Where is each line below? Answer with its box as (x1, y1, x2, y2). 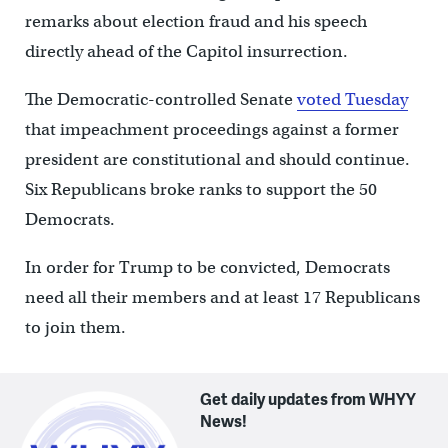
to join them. (24, 316, 126, 338)
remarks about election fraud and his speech (24, 10, 367, 32)
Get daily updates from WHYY (200, 386, 417, 410)
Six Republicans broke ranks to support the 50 (24, 178, 377, 200)
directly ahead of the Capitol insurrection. (24, 40, 348, 62)
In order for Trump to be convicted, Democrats (24, 256, 390, 278)
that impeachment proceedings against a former (24, 118, 399, 140)
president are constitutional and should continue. (24, 148, 410, 170)
